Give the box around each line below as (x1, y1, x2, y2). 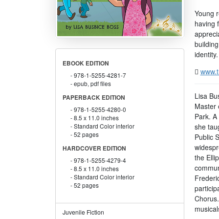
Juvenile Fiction (62, 208, 104, 217)
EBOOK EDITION (62, 59, 109, 68)
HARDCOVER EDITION (62, 144, 126, 153)
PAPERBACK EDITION (62, 93, 125, 102)
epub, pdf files (74, 79, 111, 88)
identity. (194, 49, 218, 59)
